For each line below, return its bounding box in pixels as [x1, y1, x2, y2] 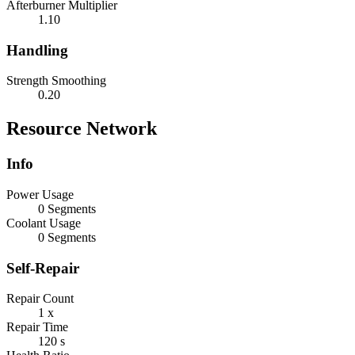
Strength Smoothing [6, 74, 106, 88]
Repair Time [6, 320, 68, 334]
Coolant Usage [6, 216, 81, 230]
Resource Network [6, 118, 157, 139]
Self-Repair [6, 259, 79, 277]
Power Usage [6, 188, 74, 201]
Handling [6, 41, 68, 59]
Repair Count [6, 292, 74, 306]
